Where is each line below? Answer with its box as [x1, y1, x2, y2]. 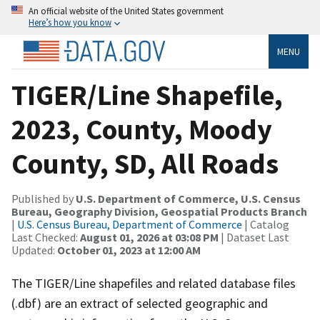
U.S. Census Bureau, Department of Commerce [17, 216, 242, 231]
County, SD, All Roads [11, 145, 279, 181]
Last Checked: [11, 229, 80, 244]
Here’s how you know [29, 16, 111, 28]
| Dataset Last [219, 229, 289, 244]
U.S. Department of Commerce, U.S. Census [76, 191, 301, 206]
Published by [11, 191, 76, 206]
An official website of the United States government [29, 5, 224, 16]
